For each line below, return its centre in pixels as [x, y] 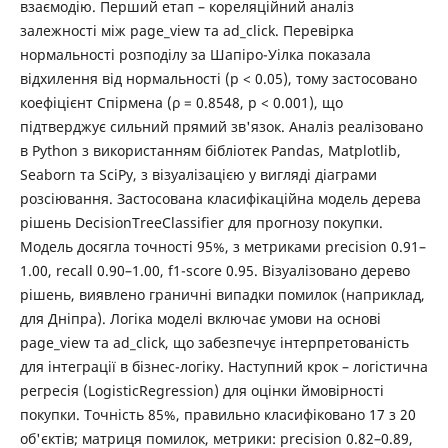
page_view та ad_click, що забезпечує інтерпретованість [214, 342]
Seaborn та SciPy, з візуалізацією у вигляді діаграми [198, 174]
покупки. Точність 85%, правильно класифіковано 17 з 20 [217, 414]
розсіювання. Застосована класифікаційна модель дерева [220, 198]
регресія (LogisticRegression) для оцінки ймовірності [201, 390]
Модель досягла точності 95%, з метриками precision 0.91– [222, 246]
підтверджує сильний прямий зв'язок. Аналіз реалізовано [221, 126]
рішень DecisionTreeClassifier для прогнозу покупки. [201, 222]
